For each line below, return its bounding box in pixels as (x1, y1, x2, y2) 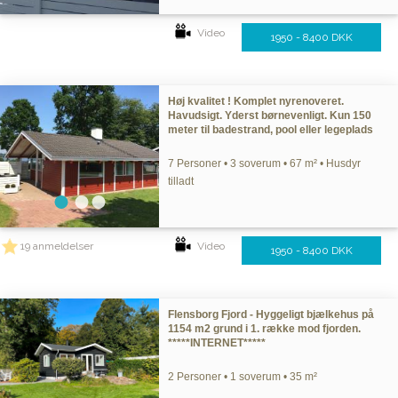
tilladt (168, 175, 195, 187)
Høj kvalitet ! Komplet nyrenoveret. (168, 95, 345, 107)
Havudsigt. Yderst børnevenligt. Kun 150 (168, 109, 372, 122)
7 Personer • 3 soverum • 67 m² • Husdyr (168, 157, 362, 170)
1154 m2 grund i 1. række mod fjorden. (168, 322, 362, 335)
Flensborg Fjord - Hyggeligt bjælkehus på (168, 308, 375, 321)
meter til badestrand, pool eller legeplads (168, 123, 374, 136)
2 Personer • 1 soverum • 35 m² (168, 370, 318, 383)
